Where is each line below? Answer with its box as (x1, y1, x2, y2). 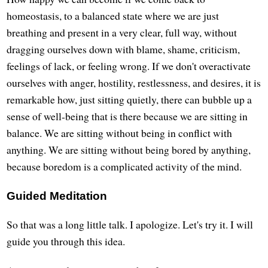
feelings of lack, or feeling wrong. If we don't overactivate (7, 59, 251, 74)
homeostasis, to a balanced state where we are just (7, 8, 220, 23)
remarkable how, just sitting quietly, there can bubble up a (7, 92, 252, 107)
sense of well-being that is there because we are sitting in (7, 109, 248, 124)
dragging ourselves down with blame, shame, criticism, (7, 42, 240, 57)
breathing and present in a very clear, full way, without (7, 25, 237, 40)
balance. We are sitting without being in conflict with (7, 126, 233, 141)
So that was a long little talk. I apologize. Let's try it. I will (7, 217, 254, 232)
